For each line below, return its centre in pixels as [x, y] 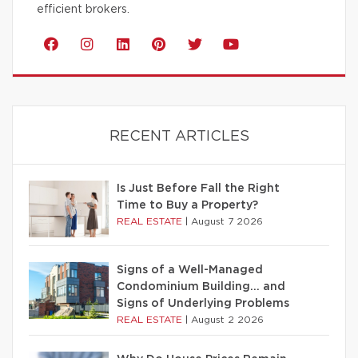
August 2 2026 [227, 319]
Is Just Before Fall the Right [198, 188]
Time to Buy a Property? [187, 205]
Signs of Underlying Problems [203, 303]
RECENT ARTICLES [179, 136]
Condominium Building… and [201, 286]
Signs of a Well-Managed [190, 270]
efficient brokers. [83, 9]
